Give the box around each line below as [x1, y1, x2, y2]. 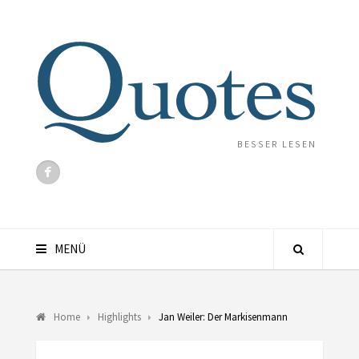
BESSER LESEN [236, 137, 317, 150]
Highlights [97, 309, 141, 324]
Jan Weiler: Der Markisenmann [158, 309, 288, 324]
